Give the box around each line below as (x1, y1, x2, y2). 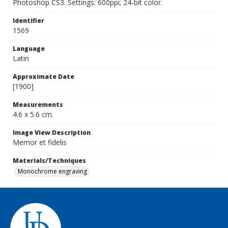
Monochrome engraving (18, 167, 87, 176)
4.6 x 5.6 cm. (13, 109, 53, 119)
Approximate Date (13, 72, 74, 81)
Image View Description (13, 128, 91, 137)
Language (13, 44, 45, 53)
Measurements (13, 100, 63, 109)
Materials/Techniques (13, 156, 86, 165)
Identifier (13, 16, 44, 25)
